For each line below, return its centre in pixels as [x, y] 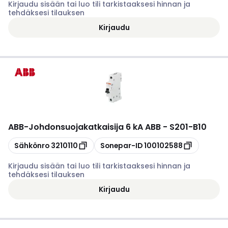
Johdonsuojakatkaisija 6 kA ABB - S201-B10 [118, 127]
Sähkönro [32, 145]
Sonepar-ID [121, 145]
